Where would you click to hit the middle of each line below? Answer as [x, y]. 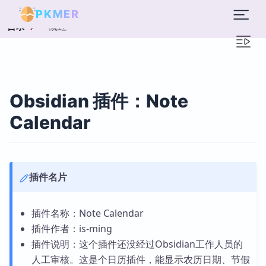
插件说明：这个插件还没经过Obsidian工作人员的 [137, 244]
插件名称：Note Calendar [87, 213]
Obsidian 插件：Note [99, 101]
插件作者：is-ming [72, 229]
